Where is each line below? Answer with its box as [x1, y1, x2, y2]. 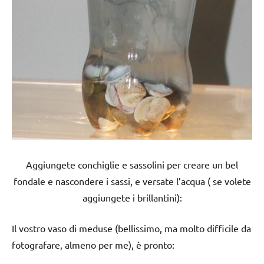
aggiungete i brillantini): [82, 191, 182, 203]
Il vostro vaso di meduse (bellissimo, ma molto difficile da [12, 222, 251, 234]
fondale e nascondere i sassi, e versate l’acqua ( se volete [13, 174, 251, 187]
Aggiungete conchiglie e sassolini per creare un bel [26, 158, 238, 170]
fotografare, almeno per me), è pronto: [12, 238, 174, 250]
